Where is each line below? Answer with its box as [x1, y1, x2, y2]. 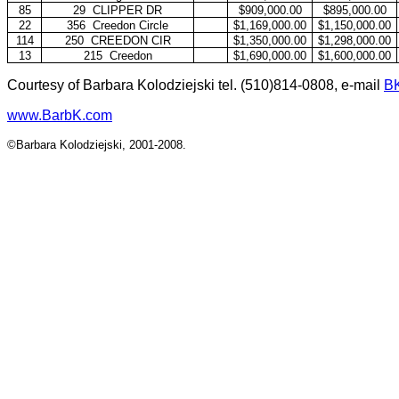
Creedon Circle [93, 19, 168, 32]
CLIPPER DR [93, 4, 162, 17]
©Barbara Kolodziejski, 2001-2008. [7, 138, 186, 151]
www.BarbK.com [7, 108, 112, 123]
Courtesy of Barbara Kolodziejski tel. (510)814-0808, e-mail [7, 77, 384, 93]
